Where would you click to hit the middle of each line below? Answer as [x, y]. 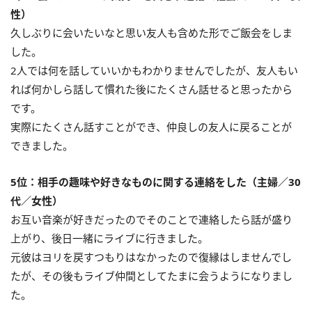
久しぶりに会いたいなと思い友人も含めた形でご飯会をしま [151, 32]
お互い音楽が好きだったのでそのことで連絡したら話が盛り [151, 219]
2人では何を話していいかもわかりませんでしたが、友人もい [154, 70]
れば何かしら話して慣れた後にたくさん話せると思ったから [151, 89]
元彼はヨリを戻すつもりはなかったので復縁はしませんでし [151, 257]
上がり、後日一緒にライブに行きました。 [109, 238]
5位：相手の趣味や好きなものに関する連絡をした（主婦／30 [156, 181]
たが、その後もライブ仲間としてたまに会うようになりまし [151, 275]
